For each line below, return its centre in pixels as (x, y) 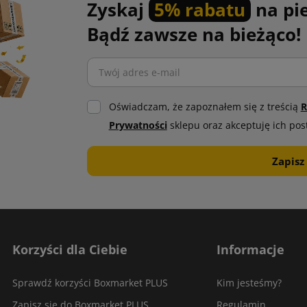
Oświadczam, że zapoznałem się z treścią (205, 107)
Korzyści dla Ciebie (70, 249)
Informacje (250, 249)
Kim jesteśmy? (249, 283)
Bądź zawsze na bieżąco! (194, 34)
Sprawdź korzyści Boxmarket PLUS (90, 283)
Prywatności (138, 125)
